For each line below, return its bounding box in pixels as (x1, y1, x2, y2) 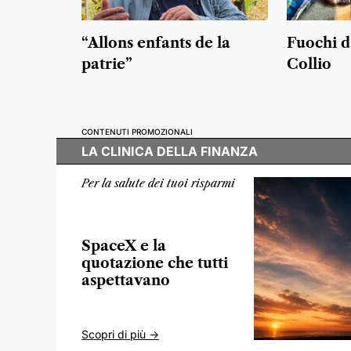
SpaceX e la (81, 237, 166, 255)
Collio (286, 56, 331, 74)
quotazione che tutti (81, 254, 228, 272)
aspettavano (81, 271, 170, 289)
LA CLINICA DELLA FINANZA (81, 143, 258, 160)
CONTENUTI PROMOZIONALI (81, 127, 193, 137)
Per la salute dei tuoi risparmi (81, 176, 235, 191)
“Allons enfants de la (81, 34, 230, 52)
